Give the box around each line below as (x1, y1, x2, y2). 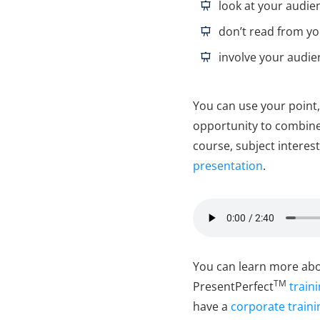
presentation (192, 157, 263, 174)
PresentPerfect (192, 278, 274, 294)
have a (192, 298, 231, 314)
